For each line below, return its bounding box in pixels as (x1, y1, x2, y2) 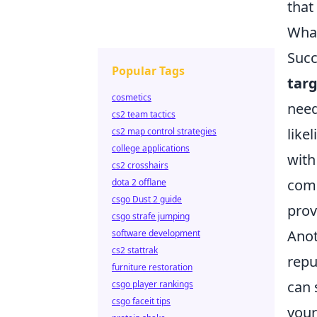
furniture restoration (112, 261, 192, 273)
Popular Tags (112, 63, 185, 79)
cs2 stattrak (112, 244, 158, 256)
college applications (112, 142, 190, 154)
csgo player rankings (112, 278, 193, 290)
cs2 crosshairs (112, 159, 168, 171)
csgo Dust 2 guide (112, 193, 182, 205)
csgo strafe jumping (112, 210, 190, 222)
